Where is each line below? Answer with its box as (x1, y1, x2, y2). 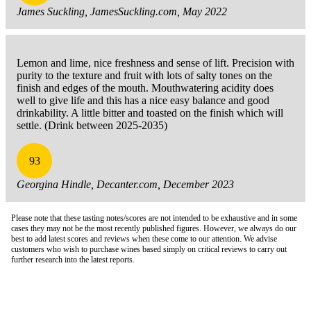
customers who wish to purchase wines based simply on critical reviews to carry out (11, 244, 287, 255)
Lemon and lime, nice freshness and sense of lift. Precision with (17, 57, 294, 69)
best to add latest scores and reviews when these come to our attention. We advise (11, 234, 277, 244)
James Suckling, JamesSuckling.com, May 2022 (17, 6, 227, 18)
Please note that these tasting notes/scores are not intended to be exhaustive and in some (11, 213, 297, 224)
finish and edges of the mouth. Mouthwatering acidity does (17, 82, 274, 94)
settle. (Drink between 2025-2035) (17, 119, 167, 132)
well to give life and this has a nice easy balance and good (17, 94, 269, 107)
